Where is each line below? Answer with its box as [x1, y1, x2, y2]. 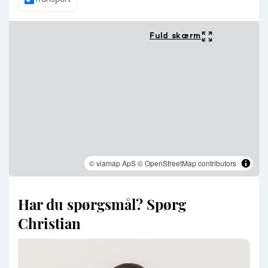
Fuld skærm [150, 31, 201, 40]
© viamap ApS [89, 157, 136, 168]
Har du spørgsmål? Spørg [18, 194, 186, 214]
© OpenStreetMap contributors [138, 157, 236, 168]
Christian [18, 213, 81, 233]
